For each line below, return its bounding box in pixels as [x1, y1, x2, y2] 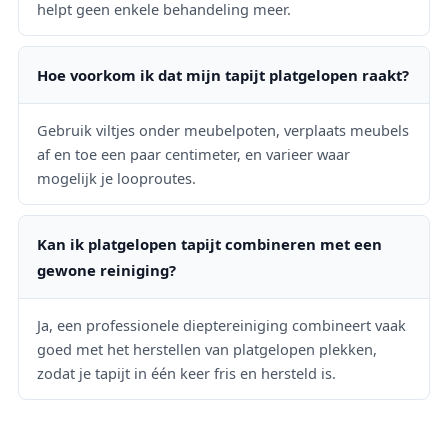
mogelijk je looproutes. [37, 167, 196, 188]
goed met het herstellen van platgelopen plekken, [37, 338, 377, 359]
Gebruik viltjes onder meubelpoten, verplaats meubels [37, 119, 409, 140]
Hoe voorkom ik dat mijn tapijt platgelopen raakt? [37, 64, 409, 85]
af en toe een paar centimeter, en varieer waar [37, 143, 350, 164]
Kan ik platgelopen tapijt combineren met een [37, 233, 382, 254]
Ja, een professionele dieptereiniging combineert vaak [37, 314, 406, 335]
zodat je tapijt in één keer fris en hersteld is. [37, 362, 336, 383]
